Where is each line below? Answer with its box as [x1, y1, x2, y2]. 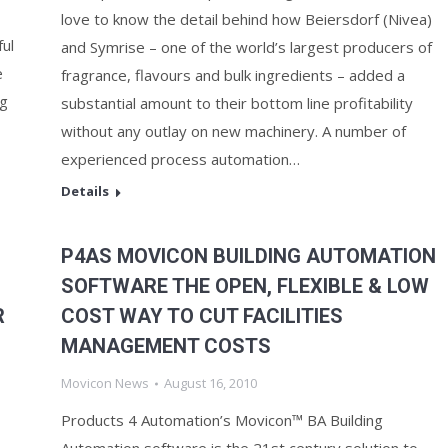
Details [61, 182, 109, 200]
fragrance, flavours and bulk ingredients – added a [61, 65, 405, 85]
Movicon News [61, 374, 149, 392]
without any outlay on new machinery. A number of [61, 121, 406, 141]
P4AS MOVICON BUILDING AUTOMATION [61, 244, 436, 268]
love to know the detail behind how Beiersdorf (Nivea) [61, 9, 432, 29]
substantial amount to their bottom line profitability [61, 93, 413, 113]
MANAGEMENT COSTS [61, 334, 271, 358]
